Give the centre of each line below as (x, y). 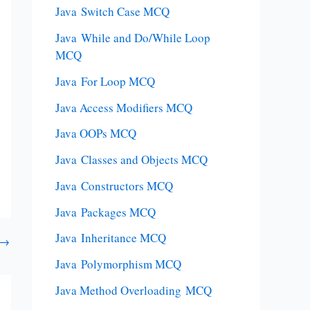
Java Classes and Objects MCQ (131, 159)
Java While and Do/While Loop (133, 38)
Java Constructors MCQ (114, 185)
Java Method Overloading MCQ (134, 290)
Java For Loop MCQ (105, 81)
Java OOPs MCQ (96, 134)
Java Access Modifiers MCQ (124, 107)
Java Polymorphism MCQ (118, 264)
